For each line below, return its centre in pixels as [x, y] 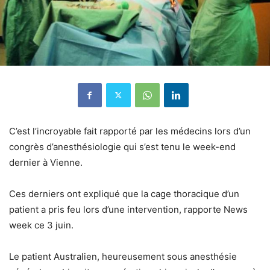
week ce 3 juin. [41, 225]
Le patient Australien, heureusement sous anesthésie [123, 256]
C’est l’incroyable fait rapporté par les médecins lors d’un [130, 131]
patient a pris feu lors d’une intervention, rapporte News [128, 209]
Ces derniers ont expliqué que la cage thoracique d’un [124, 193]
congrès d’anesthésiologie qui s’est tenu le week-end [122, 146]
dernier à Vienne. [46, 162]
